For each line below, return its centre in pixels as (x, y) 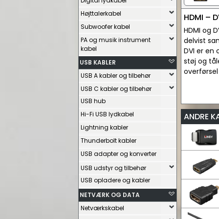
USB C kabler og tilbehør (116, 89)
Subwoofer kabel (105, 27)
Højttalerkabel (101, 13)
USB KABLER (98, 62)
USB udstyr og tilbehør (113, 168)
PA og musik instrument (116, 40)
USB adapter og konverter (119, 154)
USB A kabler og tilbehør (116, 76)
